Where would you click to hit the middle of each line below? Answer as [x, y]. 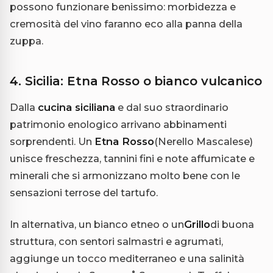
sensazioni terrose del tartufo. [84, 192]
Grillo [197, 224]
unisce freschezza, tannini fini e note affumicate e [132, 158]
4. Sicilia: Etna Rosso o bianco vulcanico [136, 81]
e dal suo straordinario [172, 107]
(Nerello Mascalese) [204, 141]
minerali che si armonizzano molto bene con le [125, 175]
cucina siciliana [76, 107]
